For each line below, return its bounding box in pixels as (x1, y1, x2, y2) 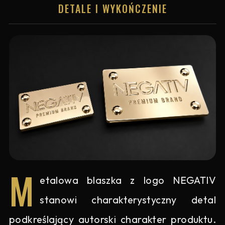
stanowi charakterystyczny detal (40, 193, 216, 206)
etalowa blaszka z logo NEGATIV (40, 174, 216, 187)
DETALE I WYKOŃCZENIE (58, 1, 167, 16)
